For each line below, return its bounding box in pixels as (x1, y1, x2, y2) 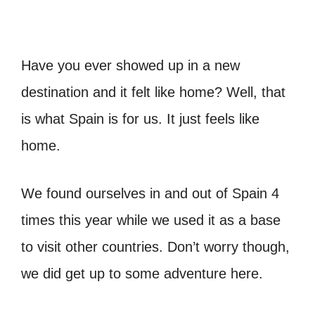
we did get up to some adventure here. (21, 266, 263, 282)
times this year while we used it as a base (21, 212, 281, 229)
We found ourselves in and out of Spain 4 (21, 186, 279, 202)
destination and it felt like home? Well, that (21, 84, 285, 101)
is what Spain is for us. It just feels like (21, 111, 259, 127)
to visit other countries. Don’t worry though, (21, 239, 290, 255)
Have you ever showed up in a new (21, 58, 240, 74)
